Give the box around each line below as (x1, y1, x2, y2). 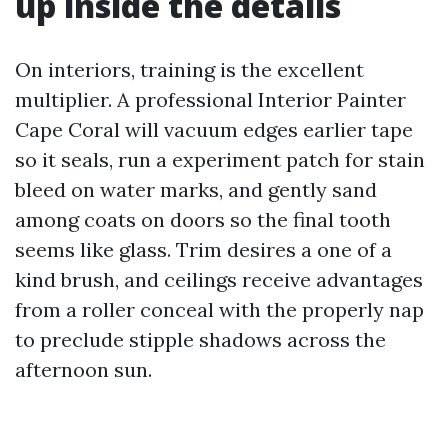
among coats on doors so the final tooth (15, 207, 391, 232)
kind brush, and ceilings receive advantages (15, 267, 423, 292)
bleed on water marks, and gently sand (15, 177, 377, 202)
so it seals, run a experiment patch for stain (15, 147, 425, 172)
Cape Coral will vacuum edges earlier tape (15, 117, 413, 142)
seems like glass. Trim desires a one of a (15, 237, 392, 262)
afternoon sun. (15, 357, 152, 382)
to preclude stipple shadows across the (15, 327, 386, 352)
